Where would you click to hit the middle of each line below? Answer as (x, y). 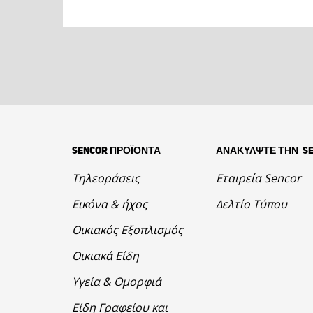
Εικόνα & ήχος (110, 204)
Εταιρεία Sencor (258, 179)
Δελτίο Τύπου (251, 204)
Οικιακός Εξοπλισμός (128, 230)
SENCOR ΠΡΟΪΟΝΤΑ (117, 151)
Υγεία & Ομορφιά (117, 282)
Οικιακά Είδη (106, 256)
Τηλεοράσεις (106, 179)
